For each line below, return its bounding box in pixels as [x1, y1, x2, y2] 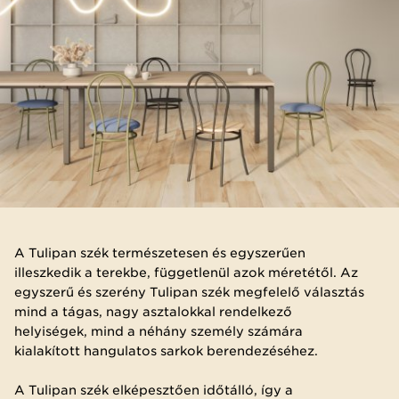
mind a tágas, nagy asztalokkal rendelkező [14, 304, 292, 319]
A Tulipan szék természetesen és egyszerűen [14, 245, 305, 260]
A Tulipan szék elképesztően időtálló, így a [14, 382, 293, 397]
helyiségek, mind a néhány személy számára [14, 323, 303, 338]
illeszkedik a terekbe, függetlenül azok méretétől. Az [14, 265, 358, 280]
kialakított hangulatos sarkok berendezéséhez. [14, 343, 318, 358]
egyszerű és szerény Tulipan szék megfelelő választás [14, 284, 364, 299]
